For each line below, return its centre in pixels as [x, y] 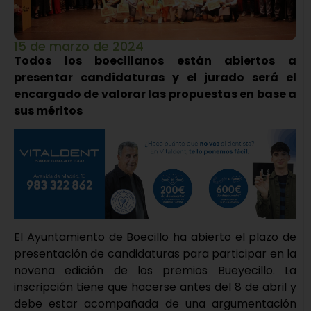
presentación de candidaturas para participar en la [155, 254]
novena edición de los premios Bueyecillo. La [155, 271]
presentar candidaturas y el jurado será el [155, 77]
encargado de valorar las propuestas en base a [155, 94]
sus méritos [48, 110]
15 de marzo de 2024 [79, 46]
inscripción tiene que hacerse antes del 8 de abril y [155, 287]
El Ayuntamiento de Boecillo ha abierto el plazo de [155, 237]
